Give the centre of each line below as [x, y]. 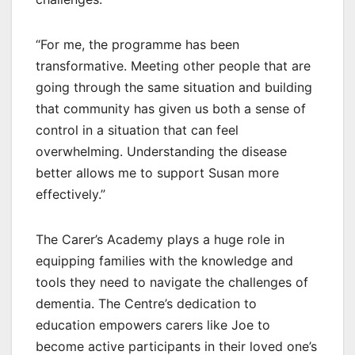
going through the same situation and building [174, 88]
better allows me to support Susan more [157, 173]
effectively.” [71, 195]
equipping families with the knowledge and [164, 261]
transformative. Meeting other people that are [173, 66]
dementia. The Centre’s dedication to [146, 304]
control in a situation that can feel [137, 130]
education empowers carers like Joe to [153, 325]
